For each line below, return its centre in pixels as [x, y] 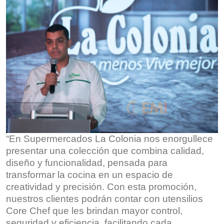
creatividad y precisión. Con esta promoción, [101, 186]
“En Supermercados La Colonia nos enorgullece [109, 138]
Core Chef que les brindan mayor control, [94, 210]
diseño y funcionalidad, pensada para [87, 162]
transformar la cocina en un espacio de [89, 174]
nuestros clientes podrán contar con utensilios [104, 198]
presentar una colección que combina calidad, [105, 150]
